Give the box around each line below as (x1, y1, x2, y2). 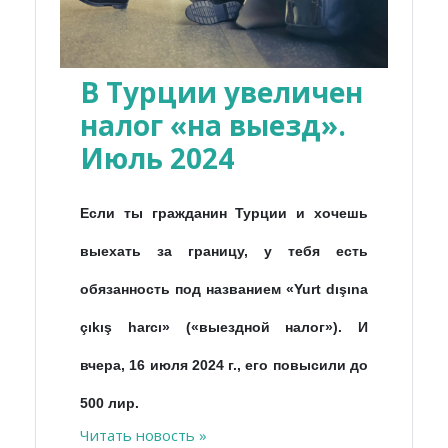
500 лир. (80, 394, 139, 411)
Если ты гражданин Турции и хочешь (80, 204, 368, 221)
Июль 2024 (80, 138, 234, 177)
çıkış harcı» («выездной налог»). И (80, 318, 368, 335)
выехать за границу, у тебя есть (80, 242, 368, 259)
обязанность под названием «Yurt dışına (80, 280, 368, 297)
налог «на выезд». (80, 105, 346, 144)
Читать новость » (80, 424, 207, 445)
